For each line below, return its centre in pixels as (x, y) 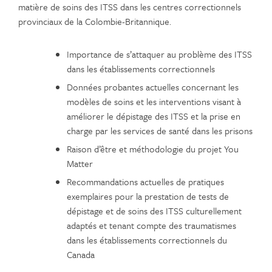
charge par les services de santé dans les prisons (160, 130)
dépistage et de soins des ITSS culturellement (154, 210)
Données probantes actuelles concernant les (153, 87)
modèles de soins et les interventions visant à (154, 101)
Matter (80, 163)
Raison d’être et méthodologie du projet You (153, 148)
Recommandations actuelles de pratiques (145, 181)
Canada (81, 254)
